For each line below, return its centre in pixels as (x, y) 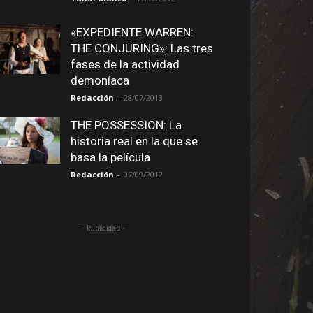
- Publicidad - (103, 228)
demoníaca (100, 80)
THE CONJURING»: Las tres (142, 48)
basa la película (110, 157)
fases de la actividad (125, 64)
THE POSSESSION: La (126, 125)
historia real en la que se (134, 141)
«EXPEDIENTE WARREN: (132, 32)
